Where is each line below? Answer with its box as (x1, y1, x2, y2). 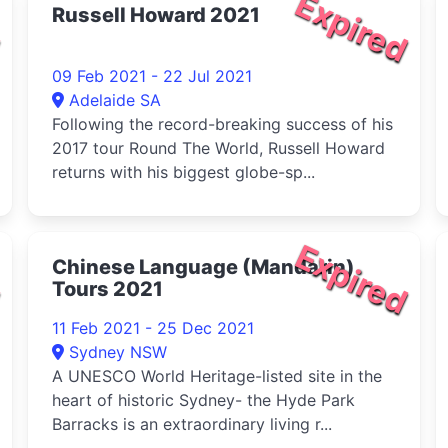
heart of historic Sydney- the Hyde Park (52, 390, 355, 410)
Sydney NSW (69, 342, 167, 362)
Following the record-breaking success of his (52, 114, 393, 134)
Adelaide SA (69, 90, 161, 110)
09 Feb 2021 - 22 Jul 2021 (52, 66, 252, 86)
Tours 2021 (52, 277, 163, 301)
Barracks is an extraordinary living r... (52, 414, 332, 434)
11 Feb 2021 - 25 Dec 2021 (52, 318, 254, 338)
